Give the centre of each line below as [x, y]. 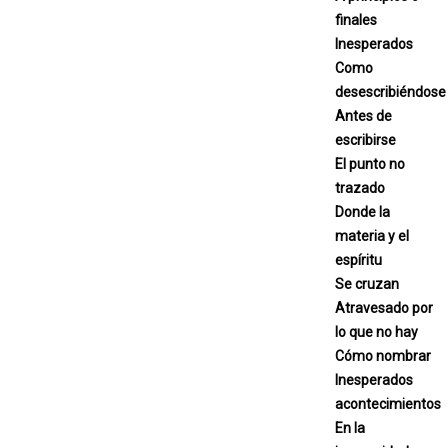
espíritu [358, 259]
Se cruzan [367, 283]
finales [356, 19]
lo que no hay [376, 331]
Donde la [362, 211]
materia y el [372, 235]
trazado [360, 187]
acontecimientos [388, 403]
